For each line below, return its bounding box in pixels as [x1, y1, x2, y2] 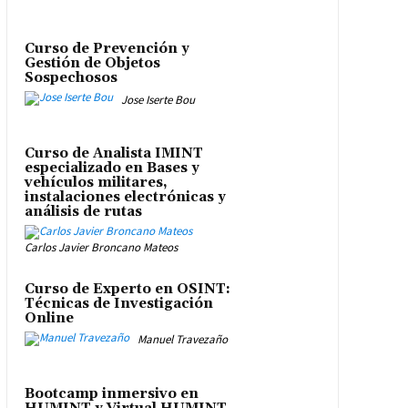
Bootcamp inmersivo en [24, 384, 199, 403]
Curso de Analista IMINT [24, 144, 203, 162]
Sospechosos [24, 69, 117, 87]
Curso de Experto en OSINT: [24, 280, 230, 298]
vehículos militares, [24, 173, 168, 191]
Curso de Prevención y [24, 40, 189, 58]
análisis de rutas [24, 202, 142, 220]
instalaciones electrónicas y [24, 188, 226, 206]
